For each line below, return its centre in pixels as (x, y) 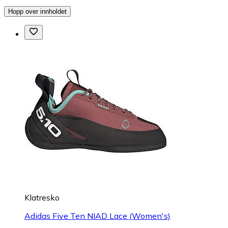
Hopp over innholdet (37, 11)
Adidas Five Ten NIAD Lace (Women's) (97, 216)
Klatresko (42, 197)
